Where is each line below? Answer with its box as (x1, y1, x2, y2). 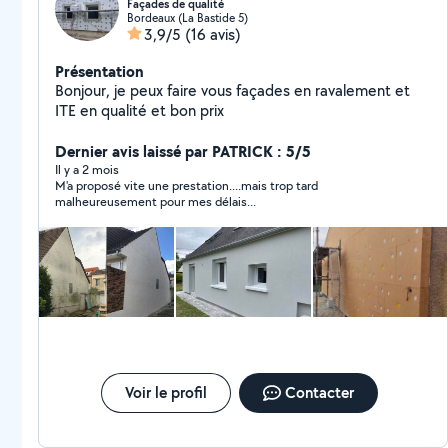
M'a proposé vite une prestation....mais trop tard (55, 177, 318, 194)
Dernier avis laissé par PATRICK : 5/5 (55, 140, 311, 162)
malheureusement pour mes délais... (55, 193, 256, 210)
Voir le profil (124, 382, 207, 403)
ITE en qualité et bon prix (55, 100, 224, 121)
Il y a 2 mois (55, 161, 119, 178)
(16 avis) (185, 24, 241, 45)
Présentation (55, 60, 144, 82)
